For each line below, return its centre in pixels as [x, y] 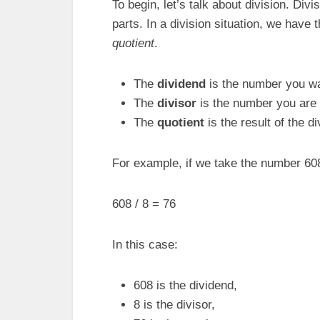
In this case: [145, 245]
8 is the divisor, [174, 305]
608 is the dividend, [185, 285]
